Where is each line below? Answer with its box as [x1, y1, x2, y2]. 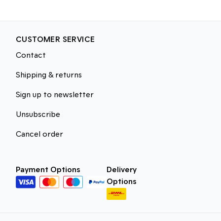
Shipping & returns [16, 70, 82, 79]
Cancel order [16, 129, 63, 138]
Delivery [107, 164, 137, 174]
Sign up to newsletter [16, 89, 94, 99]
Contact [16, 50, 46, 59]
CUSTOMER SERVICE [16, 34, 95, 43]
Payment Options [16, 164, 80, 174]
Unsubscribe [16, 109, 60, 118]
